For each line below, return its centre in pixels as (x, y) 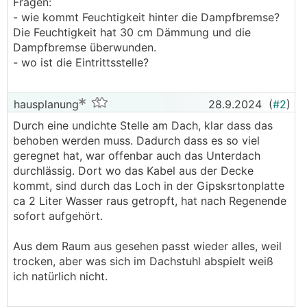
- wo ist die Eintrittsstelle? (83, 62)
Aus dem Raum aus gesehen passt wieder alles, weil (147, 246)
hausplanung (45, 104)
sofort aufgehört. (58, 216)
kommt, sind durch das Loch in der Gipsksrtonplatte (149, 186)
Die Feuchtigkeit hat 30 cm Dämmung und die (132, 32)
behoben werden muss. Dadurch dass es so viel (136, 140)
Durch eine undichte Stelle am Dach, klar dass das (143, 125)
